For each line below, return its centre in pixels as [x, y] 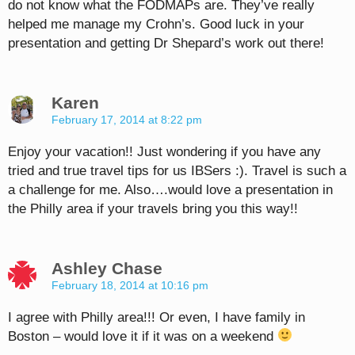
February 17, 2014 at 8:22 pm [127, 119]
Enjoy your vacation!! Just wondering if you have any [164, 151]
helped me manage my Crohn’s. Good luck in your [156, 24]
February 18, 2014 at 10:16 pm [130, 285]
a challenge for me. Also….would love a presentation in [170, 189]
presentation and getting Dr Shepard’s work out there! [166, 43]
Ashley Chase [107, 268]
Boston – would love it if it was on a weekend [143, 336]
